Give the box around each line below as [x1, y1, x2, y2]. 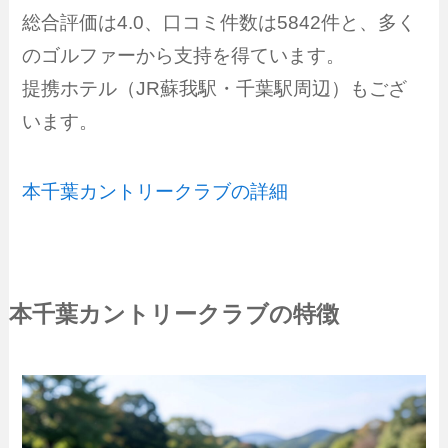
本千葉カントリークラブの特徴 [8, 301, 339, 327]
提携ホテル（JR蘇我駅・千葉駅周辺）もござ [22, 77, 408, 99]
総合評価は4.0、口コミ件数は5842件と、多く [22, 11, 417, 33]
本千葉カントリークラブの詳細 [22, 181, 289, 203]
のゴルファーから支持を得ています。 [22, 44, 346, 66]
